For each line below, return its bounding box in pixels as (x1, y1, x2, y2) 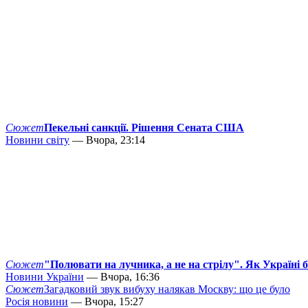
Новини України (5, 271, 84, 283)
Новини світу (5, 134, 69, 146)
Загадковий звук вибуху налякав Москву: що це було (44, 283, 290, 296)
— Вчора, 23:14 (69, 134, 145, 146)
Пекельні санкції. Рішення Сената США (44, 122, 244, 134)
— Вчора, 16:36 (84, 271, 159, 283)
